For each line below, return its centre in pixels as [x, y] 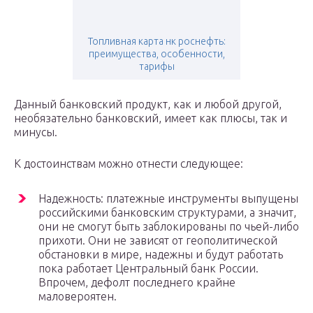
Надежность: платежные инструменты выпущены [168, 199]
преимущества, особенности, [156, 54]
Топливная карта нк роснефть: [156, 42]
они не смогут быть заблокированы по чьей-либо [169, 227]
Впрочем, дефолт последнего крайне [137, 283]
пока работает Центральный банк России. [148, 269]
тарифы [156, 67]
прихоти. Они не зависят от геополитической [158, 241]
